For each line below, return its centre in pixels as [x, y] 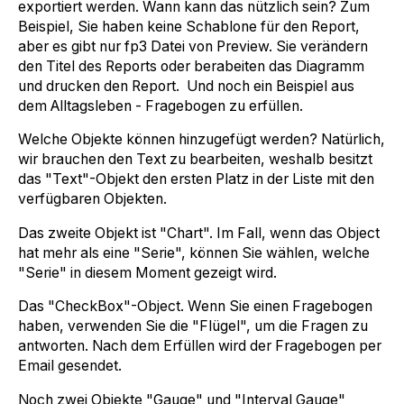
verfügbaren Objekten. [92, 199]
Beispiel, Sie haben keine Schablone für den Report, [189, 27]
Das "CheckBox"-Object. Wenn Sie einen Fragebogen [195, 307]
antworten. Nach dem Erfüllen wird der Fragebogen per [200, 346]
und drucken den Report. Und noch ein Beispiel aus [186, 86]
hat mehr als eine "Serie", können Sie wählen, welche [194, 252]
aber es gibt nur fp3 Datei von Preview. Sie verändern [193, 46]
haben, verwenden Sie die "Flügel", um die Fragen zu [193, 326]
